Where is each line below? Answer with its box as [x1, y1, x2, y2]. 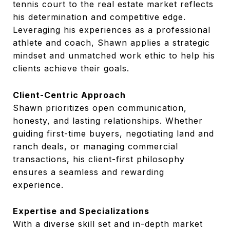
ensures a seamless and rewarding [13, 166, 164, 177]
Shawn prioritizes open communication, [13, 102, 187, 113]
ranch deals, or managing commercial [13, 141, 178, 151]
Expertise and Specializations [13, 206, 149, 217]
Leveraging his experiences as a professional [13, 25, 210, 35]
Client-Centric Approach [13, 89, 126, 100]
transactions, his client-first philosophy [13, 154, 185, 164]
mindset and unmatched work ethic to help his [13, 50, 215, 61]
